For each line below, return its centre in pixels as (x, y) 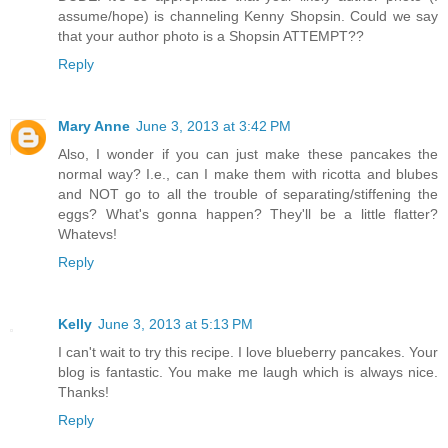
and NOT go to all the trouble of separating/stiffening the (248, 194)
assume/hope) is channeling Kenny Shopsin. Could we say (248, 16)
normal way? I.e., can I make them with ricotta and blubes (248, 174)
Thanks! (83, 392)
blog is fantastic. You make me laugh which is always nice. (248, 372)
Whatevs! (87, 234)
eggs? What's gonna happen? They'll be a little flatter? (248, 214)
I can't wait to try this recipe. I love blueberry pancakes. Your (248, 352)
